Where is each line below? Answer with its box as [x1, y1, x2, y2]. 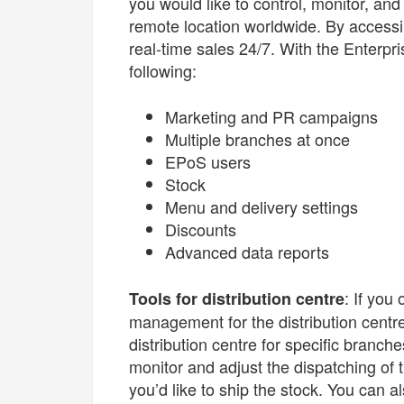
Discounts [165, 217, 241, 242]
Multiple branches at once [165, 127, 354, 151]
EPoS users [165, 150, 255, 174]
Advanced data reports [165, 240, 338, 264]
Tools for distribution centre [129, 287, 344, 311]
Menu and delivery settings [165, 195, 363, 219]
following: [129, 59, 197, 83]
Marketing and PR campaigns [165, 105, 382, 129]
